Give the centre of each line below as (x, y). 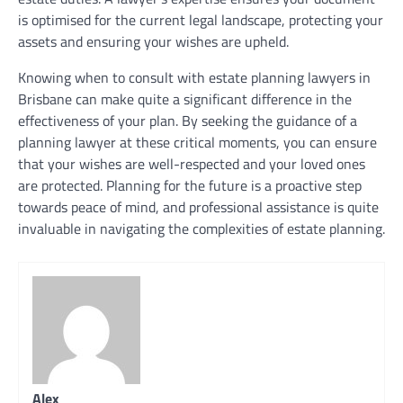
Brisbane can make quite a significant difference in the (185, 99)
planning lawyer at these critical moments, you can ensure (197, 142)
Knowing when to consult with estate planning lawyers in (194, 77)
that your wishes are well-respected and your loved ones (192, 163)
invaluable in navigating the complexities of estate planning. (201, 228)
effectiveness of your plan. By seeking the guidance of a (188, 120)
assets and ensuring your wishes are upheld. (153, 41)
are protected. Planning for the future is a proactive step (190, 185)
